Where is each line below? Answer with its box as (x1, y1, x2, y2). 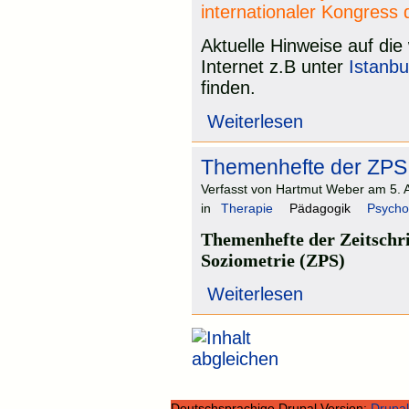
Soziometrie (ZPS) (201, 251, 345, 271)
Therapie (221, 201, 273, 216)
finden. (201, 78, 256, 99)
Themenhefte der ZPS (201, 155, 407, 180)
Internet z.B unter (201, 57, 349, 78)
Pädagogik (289, 201, 351, 216)
